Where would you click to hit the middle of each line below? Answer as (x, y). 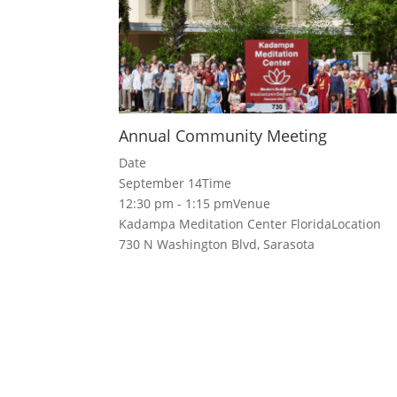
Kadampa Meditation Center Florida (226, 223)
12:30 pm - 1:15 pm (176, 203)
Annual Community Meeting (223, 135)
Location (357, 223)
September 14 (161, 183)
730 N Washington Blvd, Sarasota (217, 244)
